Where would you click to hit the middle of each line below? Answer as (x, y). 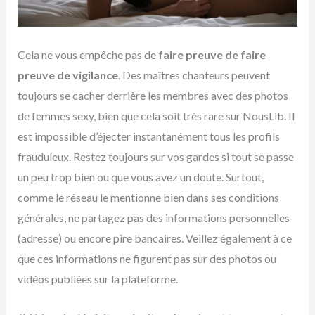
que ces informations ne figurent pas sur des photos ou (147, 259)
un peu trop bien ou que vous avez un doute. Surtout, (140, 177)
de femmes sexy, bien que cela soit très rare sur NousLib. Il (156, 116)
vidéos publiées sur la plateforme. (97, 279)
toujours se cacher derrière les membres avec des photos (153, 96)
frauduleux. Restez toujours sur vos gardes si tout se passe (155, 157)
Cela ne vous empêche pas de (88, 55)
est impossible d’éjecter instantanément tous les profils (148, 136)
